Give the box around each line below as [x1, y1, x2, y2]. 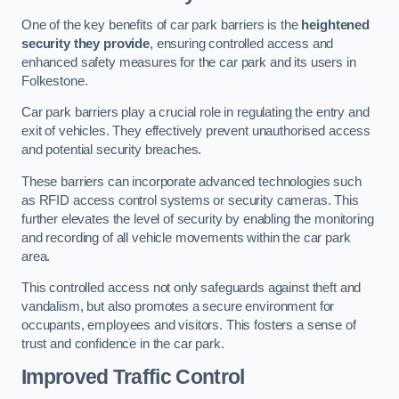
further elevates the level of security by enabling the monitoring [21, 211, 374, 226]
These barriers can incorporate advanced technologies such [21, 174, 362, 189]
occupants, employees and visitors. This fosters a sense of [21, 318, 356, 333]
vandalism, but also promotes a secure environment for [21, 299, 335, 314]
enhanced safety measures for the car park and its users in [21, 54, 356, 69]
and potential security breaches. [21, 142, 202, 158]
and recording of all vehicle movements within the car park [21, 230, 351, 245]
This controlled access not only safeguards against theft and [21, 281, 362, 296]
